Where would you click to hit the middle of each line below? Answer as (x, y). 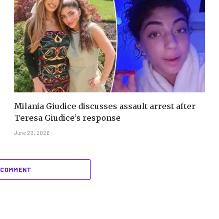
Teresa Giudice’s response (68, 118)
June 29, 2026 (32, 132)
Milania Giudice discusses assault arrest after (105, 106)
